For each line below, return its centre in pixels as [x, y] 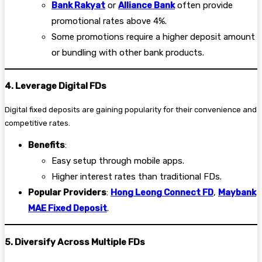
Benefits [46, 145]
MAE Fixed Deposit [68, 208]
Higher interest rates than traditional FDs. [137, 177]
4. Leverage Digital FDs [56, 86]
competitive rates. [37, 123]
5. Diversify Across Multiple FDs [75, 242]
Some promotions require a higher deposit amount [153, 37]
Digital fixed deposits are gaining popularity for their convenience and [131, 110]
